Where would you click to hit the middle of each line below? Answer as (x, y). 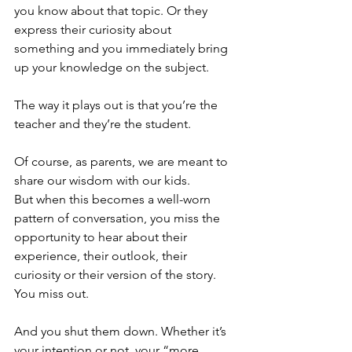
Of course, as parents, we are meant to (123, 162)
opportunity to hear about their (102, 237)
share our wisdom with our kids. (104, 181)
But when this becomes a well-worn (114, 200)
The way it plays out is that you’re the (117, 105)
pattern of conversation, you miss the (119, 218)
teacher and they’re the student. (103, 124)
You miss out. (51, 294)
